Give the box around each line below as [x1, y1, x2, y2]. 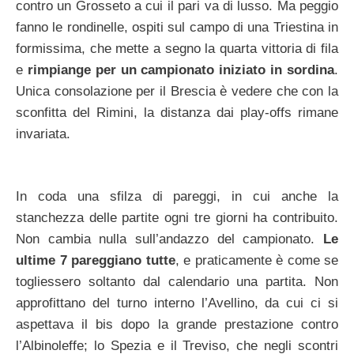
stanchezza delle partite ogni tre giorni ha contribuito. [16, 210, 338, 225]
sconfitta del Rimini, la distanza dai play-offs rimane [16, 104, 338, 120]
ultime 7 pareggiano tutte [16, 253, 175, 268]
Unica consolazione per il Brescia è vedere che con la [16, 83, 338, 99]
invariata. [16, 126, 70, 141]
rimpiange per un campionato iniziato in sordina [23, 62, 334, 77]
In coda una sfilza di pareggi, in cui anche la [16, 189, 338, 204]
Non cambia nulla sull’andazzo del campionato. [16, 232, 323, 247]
